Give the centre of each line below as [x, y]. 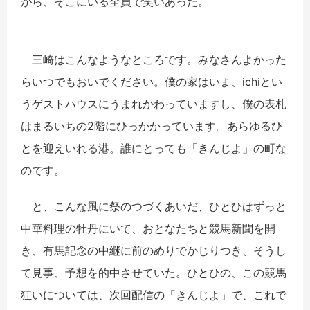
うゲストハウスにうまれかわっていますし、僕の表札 [154, 104]
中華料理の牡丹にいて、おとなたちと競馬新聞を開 [148, 229]
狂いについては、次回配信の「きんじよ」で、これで [154, 295]
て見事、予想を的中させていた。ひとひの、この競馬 [154, 273]
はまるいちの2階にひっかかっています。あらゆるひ [152, 126]
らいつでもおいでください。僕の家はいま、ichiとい [152, 82]
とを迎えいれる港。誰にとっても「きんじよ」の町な [154, 148]
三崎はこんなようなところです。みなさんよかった [154, 60]
